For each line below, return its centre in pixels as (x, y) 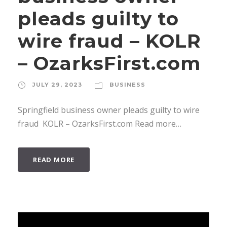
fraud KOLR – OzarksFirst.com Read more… (100, 123)
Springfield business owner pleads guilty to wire (109, 110)
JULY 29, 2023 (57, 84)
